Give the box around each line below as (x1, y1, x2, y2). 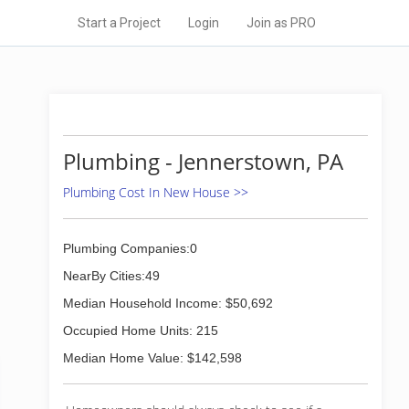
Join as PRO (246, 16, 316, 30)
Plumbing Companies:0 (63, 241, 197, 256)
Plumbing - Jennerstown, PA (63, 146, 343, 176)
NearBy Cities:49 (63, 268, 160, 283)
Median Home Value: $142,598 (63, 351, 242, 365)
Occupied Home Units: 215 (63, 323, 218, 338)
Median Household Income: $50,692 (63, 296, 273, 310)
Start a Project (78, 16, 161, 30)
